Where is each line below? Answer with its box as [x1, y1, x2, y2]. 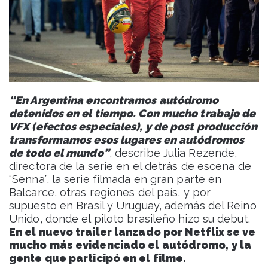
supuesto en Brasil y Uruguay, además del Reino [9, 199, 257, 212]
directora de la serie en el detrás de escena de [9, 159, 251, 172]
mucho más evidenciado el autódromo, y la [9, 238, 252, 251]
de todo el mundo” [9, 146, 109, 159]
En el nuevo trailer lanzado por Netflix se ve [9, 225, 256, 238]
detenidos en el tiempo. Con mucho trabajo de [9, 106, 256, 120]
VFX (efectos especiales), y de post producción [9, 120, 257, 133]
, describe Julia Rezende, [109, 146, 237, 159]
